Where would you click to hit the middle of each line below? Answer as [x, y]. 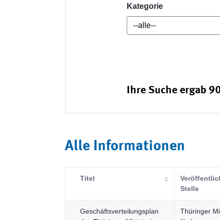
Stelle [190, 189]
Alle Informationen [125, 146]
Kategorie [145, 6]
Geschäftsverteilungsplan [119, 211]
